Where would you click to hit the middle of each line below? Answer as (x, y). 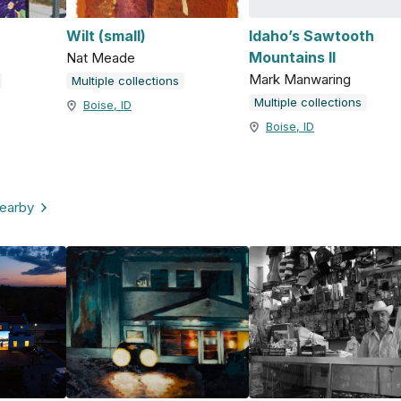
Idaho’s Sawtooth (311, 36)
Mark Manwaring (300, 80)
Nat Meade (101, 58)
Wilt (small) (106, 36)
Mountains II (292, 58)
